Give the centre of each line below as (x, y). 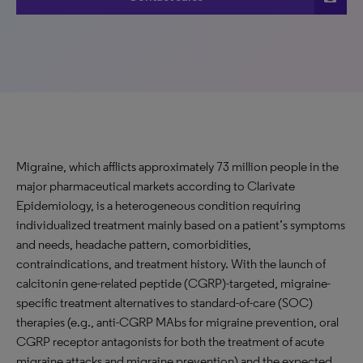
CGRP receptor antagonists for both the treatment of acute (170, 342)
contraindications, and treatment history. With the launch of (171, 264)
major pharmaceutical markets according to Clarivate (156, 186)
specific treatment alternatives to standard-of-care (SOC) (164, 303)
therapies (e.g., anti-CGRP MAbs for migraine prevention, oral (177, 322)
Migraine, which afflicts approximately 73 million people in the (177, 167)
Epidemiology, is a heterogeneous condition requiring (158, 205)
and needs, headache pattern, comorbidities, (134, 244)
